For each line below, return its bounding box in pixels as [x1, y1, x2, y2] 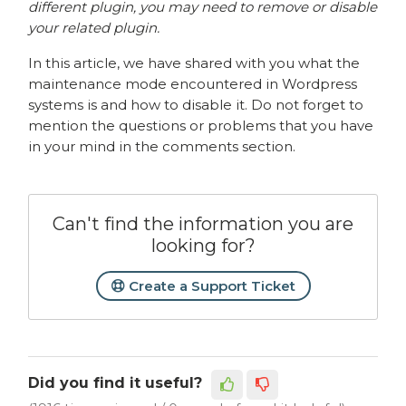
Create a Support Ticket [124, 276, 295, 295]
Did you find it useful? [28, 374, 203, 391]
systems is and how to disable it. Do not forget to [28, 95, 364, 113]
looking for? [150, 234, 256, 256]
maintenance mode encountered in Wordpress [28, 74, 358, 92]
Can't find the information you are [53, 212, 353, 235]
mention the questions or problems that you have [28, 116, 374, 134]
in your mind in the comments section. [28, 137, 296, 155]
